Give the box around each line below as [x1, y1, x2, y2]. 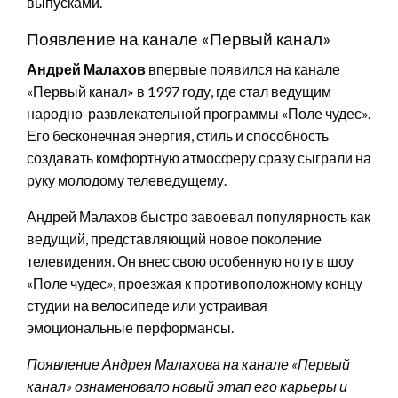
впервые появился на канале [146, 60, 340, 77]
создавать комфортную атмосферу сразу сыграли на [27, 148, 371, 166]
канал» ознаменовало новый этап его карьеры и [27, 377, 347, 394]
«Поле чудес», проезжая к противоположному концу [27, 274, 362, 291]
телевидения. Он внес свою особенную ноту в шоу [27, 251, 354, 269]
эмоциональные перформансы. [27, 318, 234, 336]
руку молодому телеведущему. [27, 171, 227, 188]
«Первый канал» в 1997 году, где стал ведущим [27, 82, 331, 99]
